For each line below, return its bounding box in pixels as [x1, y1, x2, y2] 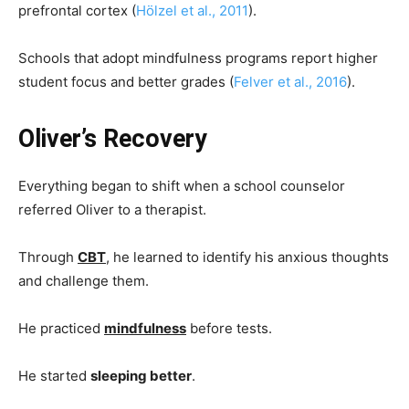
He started [18, 366, 90, 384]
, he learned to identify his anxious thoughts [106, 247, 389, 266]
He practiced [18, 319, 104, 337]
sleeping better [90, 366, 192, 384]
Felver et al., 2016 [234, 72, 347, 90]
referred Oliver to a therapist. [18, 200, 206, 218]
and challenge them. [18, 271, 149, 289]
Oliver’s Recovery [18, 123, 207, 153]
